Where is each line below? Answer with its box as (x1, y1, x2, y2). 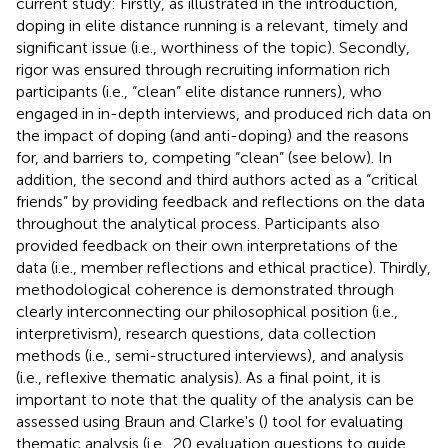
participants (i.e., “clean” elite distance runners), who (16, 81, 382, 101)
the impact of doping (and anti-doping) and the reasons (16, 125, 409, 145)
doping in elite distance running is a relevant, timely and (16, 15, 408, 35)
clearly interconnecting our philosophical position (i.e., (16, 301, 398, 321)
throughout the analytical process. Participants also (16, 213, 380, 233)
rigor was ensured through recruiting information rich (16, 59, 390, 79)
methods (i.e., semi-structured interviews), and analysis (16, 345, 404, 365)
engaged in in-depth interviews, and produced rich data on (16, 103, 431, 123)
